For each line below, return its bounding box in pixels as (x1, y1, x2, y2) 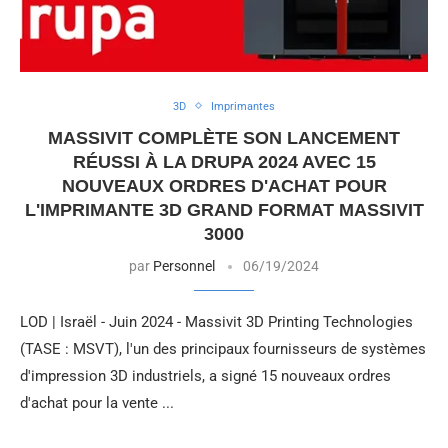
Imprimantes (211, 99, 275, 113)
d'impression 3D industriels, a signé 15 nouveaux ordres (20, 366, 391, 385)
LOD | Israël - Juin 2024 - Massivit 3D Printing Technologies (20, 312, 413, 331)
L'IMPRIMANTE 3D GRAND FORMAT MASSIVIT (24, 199, 424, 220)
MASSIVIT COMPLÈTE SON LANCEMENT (48, 127, 400, 148)
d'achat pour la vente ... (20, 393, 174, 412)
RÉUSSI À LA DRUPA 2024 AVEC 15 (72, 151, 376, 172)
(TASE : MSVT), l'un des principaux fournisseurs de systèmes (20, 339, 426, 358)
